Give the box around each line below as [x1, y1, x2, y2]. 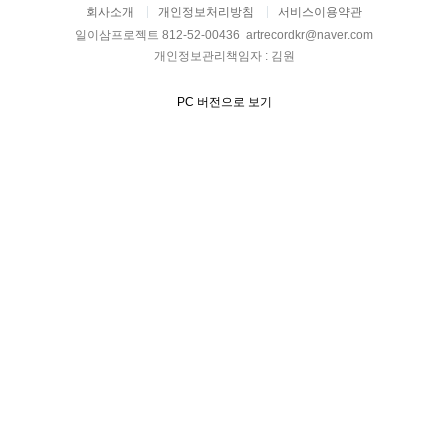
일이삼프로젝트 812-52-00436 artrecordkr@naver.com [75, 27, 373, 42]
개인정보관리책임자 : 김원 [153, 48, 295, 63]
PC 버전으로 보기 [176, 94, 272, 109]
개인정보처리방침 [158, 4, 254, 19]
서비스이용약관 [278, 4, 362, 19]
